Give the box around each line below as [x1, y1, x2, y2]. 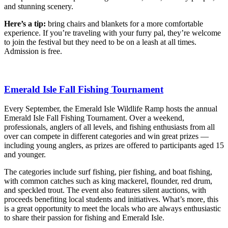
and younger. [4, 150, 46, 159]
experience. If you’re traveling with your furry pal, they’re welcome [4, 28, 221, 37]
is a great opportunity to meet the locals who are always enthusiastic [4, 204, 221, 213]
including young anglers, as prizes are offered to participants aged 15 [4, 141, 224, 150]
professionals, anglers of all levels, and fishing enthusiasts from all [4, 123, 215, 132]
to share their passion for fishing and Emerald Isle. [4, 213, 164, 222]
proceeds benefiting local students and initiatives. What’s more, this [4, 195, 218, 204]
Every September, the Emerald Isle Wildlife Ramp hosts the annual [4, 104, 217, 113]
